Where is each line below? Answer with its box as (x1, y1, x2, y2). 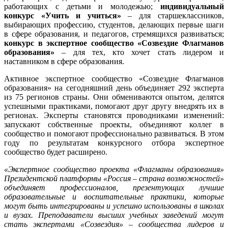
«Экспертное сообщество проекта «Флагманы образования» (4, 165, 224, 174)
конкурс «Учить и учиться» (4, 11, 128, 20)
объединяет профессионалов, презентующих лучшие (4, 183, 224, 192)
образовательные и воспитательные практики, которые (4, 192, 224, 202)
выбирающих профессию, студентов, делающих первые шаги (4, 20, 224, 30)
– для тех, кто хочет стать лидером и (54, 48, 224, 57)
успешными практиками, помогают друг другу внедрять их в (4, 102, 224, 111)
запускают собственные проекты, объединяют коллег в (4, 120, 224, 129)
